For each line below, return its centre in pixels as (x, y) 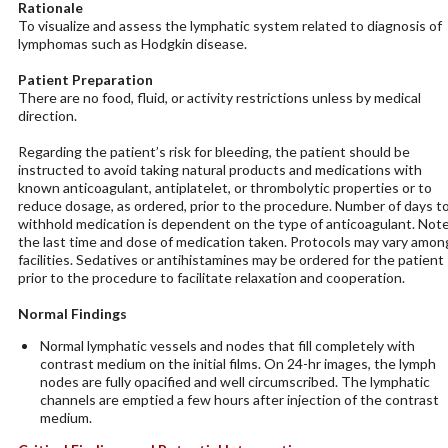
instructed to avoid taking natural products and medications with (219, 169)
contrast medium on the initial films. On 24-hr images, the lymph (237, 363)
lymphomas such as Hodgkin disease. (132, 43)
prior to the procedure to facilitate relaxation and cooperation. (211, 277)
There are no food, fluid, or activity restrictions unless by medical (219, 97)
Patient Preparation (85, 79)
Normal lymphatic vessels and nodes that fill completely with (227, 345)
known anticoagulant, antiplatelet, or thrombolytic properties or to (224, 187)
